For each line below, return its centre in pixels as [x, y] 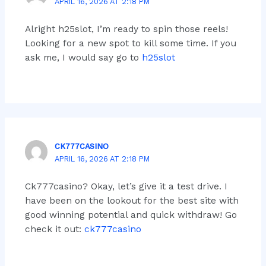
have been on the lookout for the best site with [132, 200]
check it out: [54, 229]
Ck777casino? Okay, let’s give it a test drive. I [126, 186]
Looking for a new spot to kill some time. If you [130, 43]
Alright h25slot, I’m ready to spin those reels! [126, 29]
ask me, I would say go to [83, 57]
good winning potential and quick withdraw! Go [131, 215]
